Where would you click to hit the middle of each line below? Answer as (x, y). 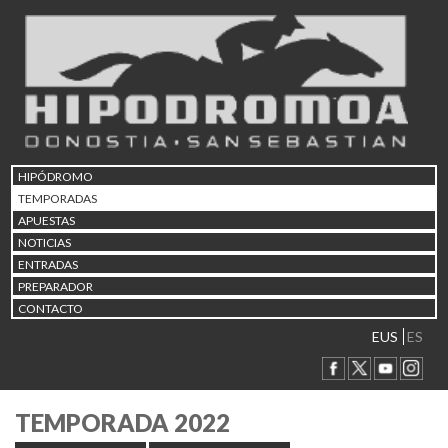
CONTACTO (50, 308)
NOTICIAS (44, 242)
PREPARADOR (55, 286)
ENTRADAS (48, 264)
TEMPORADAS (57, 198)
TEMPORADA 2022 (122, 423)
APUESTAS (46, 220)
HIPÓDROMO (55, 176)
